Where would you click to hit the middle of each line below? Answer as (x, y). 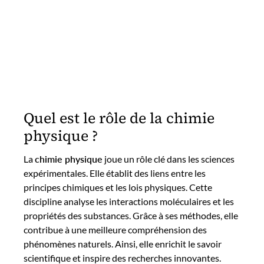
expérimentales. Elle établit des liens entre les (115, 173)
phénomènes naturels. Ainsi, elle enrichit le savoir (123, 243)
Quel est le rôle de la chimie (119, 118)
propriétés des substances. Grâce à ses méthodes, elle (131, 215)
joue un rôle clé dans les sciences (169, 159)
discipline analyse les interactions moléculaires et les (129, 201)
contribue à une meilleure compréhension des (115, 229)
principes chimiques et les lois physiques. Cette (118, 187)
